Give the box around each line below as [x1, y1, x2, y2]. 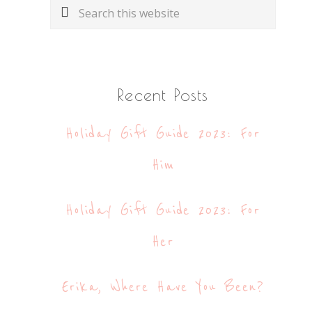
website [49, 36, 96, 52]
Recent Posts [117, 85, 209, 104]
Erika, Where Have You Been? [61, 278, 265, 297]
